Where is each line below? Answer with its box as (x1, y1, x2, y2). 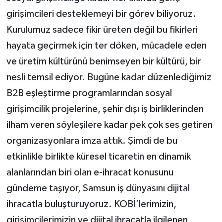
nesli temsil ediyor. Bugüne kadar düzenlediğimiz (6, 72, 212, 82)
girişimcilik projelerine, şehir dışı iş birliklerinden (6, 104, 204, 114)
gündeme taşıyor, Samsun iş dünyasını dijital (6, 183, 190, 193)
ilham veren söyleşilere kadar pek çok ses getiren (6, 119, 213, 130)
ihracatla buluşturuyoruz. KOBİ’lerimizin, (6, 199, 176, 209)
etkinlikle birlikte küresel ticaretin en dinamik (6, 151, 191, 162)
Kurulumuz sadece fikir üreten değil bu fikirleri (6, 24, 198, 35)
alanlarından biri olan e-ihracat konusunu (6, 167, 173, 177)
